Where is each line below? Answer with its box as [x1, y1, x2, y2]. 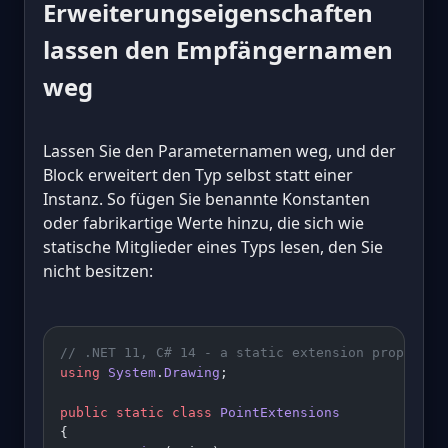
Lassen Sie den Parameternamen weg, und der [43, 140, 396, 163]
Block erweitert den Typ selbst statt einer [43, 164, 353, 187]
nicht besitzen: [43, 260, 153, 283]
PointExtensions [212, 405, 340, 421]
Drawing [164, 365, 220, 381]
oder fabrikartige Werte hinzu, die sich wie [43, 212, 364, 235]
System [100, 365, 156, 381]
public [60, 405, 108, 421]
